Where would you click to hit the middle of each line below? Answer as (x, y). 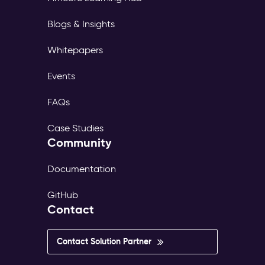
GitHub (63, 195)
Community (80, 143)
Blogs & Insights (81, 24)
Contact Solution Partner (104, 242)
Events (61, 76)
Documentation (82, 169)
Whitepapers (75, 50)
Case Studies (75, 128)
